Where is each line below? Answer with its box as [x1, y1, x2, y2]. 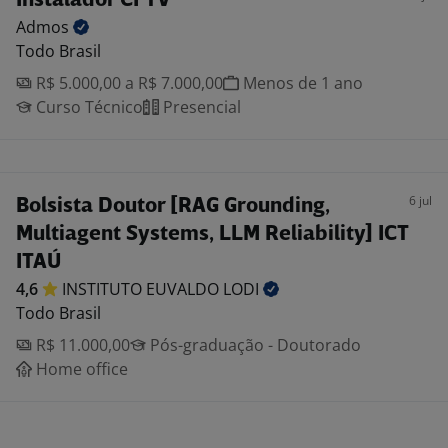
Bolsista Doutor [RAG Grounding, [16, 196, 330, 217]
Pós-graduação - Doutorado [146, 334, 361, 356]
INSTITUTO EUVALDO [62, 278, 223, 300]
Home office [32, 358, 128, 380]
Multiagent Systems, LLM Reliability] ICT [16, 224, 409, 245]
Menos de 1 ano [239, 72, 363, 94]
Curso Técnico [32, 96, 143, 118]
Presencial [159, 96, 241, 118]
